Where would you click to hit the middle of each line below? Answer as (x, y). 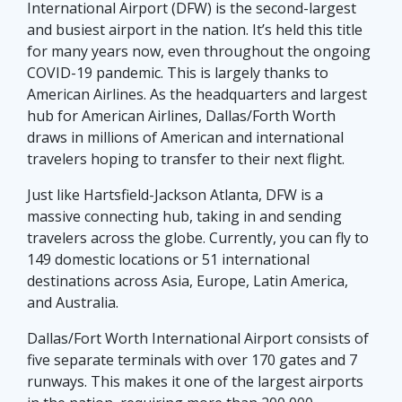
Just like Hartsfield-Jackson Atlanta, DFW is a (175, 194)
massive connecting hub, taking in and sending (184, 216)
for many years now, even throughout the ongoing (199, 51)
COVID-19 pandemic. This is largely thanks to (178, 72)
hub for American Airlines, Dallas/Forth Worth (181, 115)
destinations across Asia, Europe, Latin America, (188, 280)
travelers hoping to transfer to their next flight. (186, 158)
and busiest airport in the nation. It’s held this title (195, 29)
